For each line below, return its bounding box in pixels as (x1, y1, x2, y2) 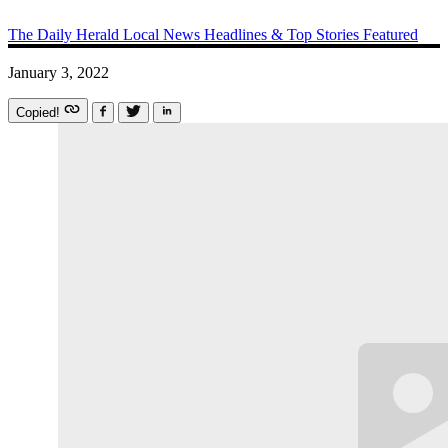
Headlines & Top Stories (204, 25, 363, 43)
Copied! (16, 104, 64, 120)
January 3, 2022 (8, 63, 109, 81)
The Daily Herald (8, 25, 123, 43)
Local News (123, 25, 204, 43)
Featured (363, 25, 418, 43)
